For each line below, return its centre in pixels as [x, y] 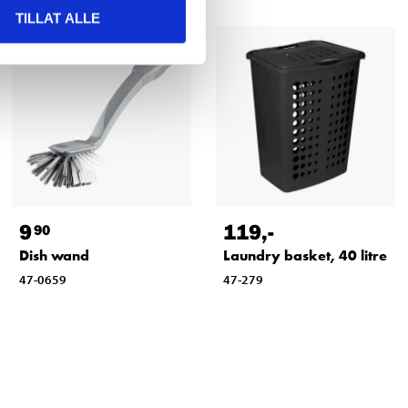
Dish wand [54, 256]
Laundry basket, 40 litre [305, 256]
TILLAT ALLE [58, 18]
